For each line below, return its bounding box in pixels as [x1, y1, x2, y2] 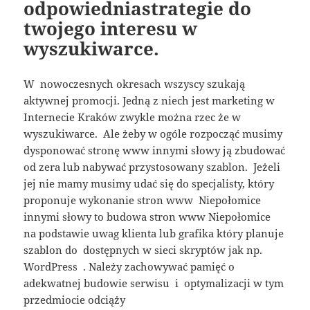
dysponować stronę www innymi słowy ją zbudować [24, 143, 286, 157]
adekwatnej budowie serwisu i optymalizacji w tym [24, 275, 284, 290]
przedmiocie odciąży [24, 292, 129, 307]
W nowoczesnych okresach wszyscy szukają [24, 76, 246, 91]
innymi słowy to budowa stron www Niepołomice [24, 209, 274, 224]
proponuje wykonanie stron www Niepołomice [24, 192, 262, 207]
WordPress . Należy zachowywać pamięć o [24, 259, 235, 273]
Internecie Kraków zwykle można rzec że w [24, 109, 241, 124]
